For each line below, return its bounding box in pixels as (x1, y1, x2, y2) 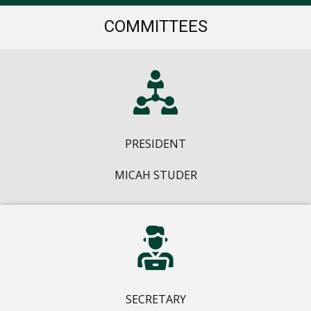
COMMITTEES (103, 17, 208, 37)
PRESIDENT (125, 136, 186, 152)
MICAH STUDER (114, 167, 197, 183)
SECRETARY (125, 292, 186, 308)
